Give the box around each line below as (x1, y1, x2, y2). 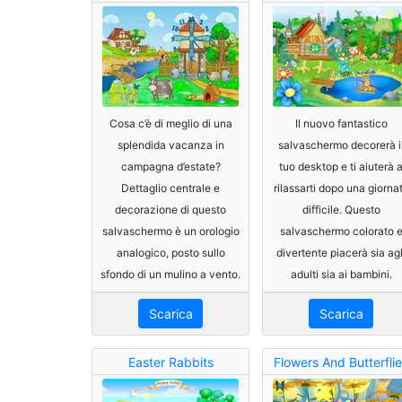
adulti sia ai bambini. (290, 267, 392, 281)
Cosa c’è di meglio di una (109, 116, 232, 130)
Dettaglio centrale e (121, 180, 220, 195)
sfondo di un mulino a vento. (100, 267, 240, 281)
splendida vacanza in (117, 137, 224, 152)
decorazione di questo (115, 202, 226, 216)
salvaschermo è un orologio (101, 223, 240, 238)
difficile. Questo (301, 202, 380, 216)
